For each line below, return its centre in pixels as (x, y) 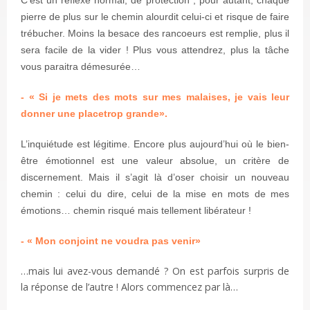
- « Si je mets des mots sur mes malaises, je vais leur (155, 97)
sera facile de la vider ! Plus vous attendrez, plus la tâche (155, 50)
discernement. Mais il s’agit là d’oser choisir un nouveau (155, 177)
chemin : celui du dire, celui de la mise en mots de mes (155, 194)
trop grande (131, 114)
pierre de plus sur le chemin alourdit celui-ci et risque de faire (155, 17)
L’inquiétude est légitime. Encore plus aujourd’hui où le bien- (155, 144)
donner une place (62, 114)
